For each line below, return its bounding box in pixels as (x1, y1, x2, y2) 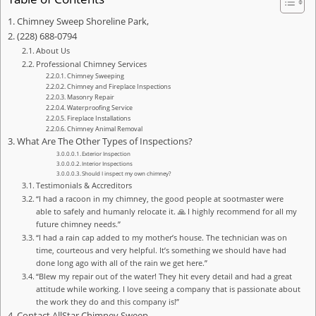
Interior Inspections (82, 159, 133, 167)
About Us (36, 44, 71, 56)
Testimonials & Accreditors (36, 179, 133, 190)
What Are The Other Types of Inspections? (16, 135, 193, 147)
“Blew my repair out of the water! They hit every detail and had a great (36, 270, 293, 281)
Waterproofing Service (66, 102, 133, 112)
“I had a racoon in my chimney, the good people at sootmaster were (36, 193, 284, 204)
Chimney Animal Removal (66, 123, 142, 133)
